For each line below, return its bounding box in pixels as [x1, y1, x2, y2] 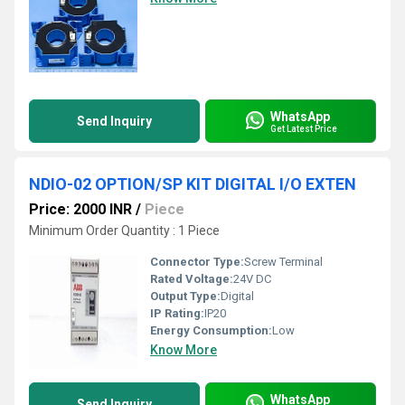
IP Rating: [150, 306, 204, 320]
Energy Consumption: [150, 324, 272, 337]
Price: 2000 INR [29, 201, 132, 218]
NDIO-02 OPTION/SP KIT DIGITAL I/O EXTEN [29, 174, 356, 193]
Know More [150, 343, 217, 357]
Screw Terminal [244, 255, 323, 268]
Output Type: [150, 289, 221, 303]
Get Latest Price [270, 123, 337, 134]
